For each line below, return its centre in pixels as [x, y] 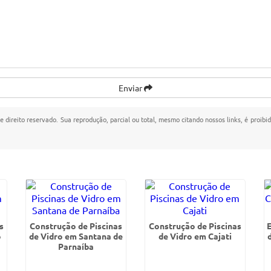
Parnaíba [76, 246]
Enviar [131, 88]
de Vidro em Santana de [76, 236]
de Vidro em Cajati [195, 236]
